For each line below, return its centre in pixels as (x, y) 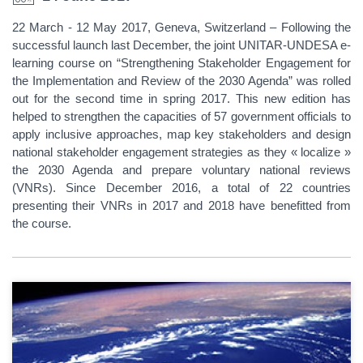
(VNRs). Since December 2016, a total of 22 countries (181, 187)
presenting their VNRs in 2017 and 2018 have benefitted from (181, 205)
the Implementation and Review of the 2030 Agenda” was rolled (181, 80)
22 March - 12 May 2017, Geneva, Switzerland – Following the (181, 27)
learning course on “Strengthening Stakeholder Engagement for (181, 62)
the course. (42, 223)
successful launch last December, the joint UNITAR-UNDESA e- (181, 45)
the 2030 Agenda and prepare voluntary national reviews (181, 169)
